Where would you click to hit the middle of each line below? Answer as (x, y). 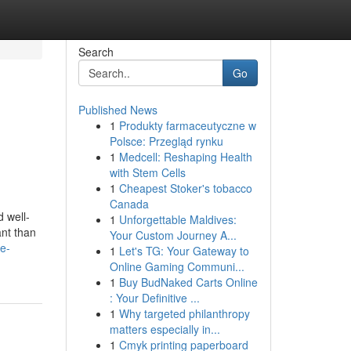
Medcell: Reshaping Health (185, 157)
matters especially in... (165, 329)
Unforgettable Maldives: (177, 219)
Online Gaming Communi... (177, 266)
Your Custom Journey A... (173, 235)
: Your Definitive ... (154, 298)
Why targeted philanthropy (184, 313)
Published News (118, 110)
